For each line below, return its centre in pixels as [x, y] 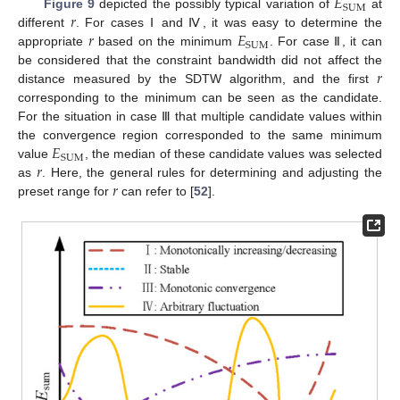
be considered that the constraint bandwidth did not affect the [200, 60]
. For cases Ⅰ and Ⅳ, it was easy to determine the [229, 23]
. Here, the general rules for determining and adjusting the [212, 173]
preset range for [65, 192]
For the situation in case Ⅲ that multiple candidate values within [200, 117]
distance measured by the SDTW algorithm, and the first [197, 79]
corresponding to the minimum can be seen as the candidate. [200, 98]
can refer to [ [156, 192]
